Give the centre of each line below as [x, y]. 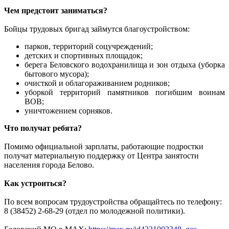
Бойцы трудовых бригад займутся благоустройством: [97, 29]
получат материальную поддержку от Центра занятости [101, 155]
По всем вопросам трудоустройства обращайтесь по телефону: [113, 201]
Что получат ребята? [43, 128]
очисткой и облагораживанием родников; [97, 83]
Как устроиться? [35, 183]
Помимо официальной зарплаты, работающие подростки [104, 146]
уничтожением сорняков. [68, 110]
